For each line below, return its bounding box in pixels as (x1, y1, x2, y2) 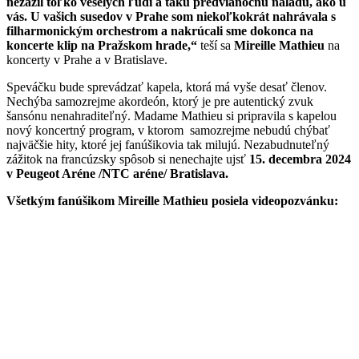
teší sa (197, 38, 234, 52)
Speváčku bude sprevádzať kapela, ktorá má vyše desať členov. (6, 79, 327, 94)
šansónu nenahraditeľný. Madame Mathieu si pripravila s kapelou (6, 108, 337, 123)
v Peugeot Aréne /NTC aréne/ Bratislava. (6, 166, 228, 180)
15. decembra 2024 (249, 151, 351, 166)
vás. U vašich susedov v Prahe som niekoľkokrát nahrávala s (6, 9, 336, 23)
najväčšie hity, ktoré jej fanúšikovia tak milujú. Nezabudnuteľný (6, 137, 329, 151)
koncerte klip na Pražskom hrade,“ (6, 38, 197, 52)
